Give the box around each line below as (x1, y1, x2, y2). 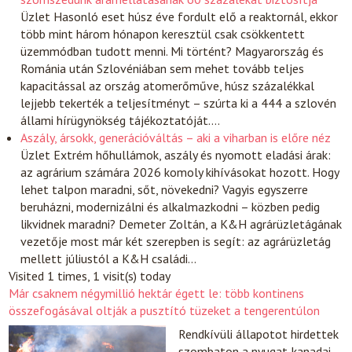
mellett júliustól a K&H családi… (20, 250, 197, 266)
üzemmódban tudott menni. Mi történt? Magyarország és (20, 42, 324, 59)
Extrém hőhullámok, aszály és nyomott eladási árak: (53, 146, 332, 163)
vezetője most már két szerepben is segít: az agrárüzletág (20, 233, 332, 249)
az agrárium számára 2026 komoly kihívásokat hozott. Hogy (20, 163, 339, 180)
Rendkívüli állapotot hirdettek (178, 325, 339, 342)
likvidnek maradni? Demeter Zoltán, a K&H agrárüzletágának (20, 215, 343, 232)
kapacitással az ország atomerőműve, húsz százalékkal (20, 77, 315, 93)
